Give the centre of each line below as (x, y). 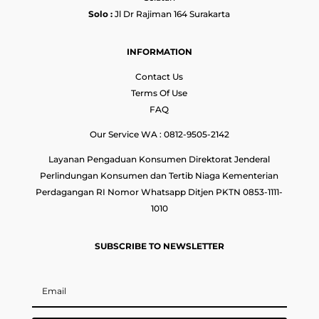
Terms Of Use (159, 93)
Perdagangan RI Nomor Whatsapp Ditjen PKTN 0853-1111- (159, 192)
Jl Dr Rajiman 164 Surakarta (172, 14)
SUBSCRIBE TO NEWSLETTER (159, 246)
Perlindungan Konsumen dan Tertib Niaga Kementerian (159, 175)
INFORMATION (159, 51)
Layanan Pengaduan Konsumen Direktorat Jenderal (159, 159)
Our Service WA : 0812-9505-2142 (159, 134)
